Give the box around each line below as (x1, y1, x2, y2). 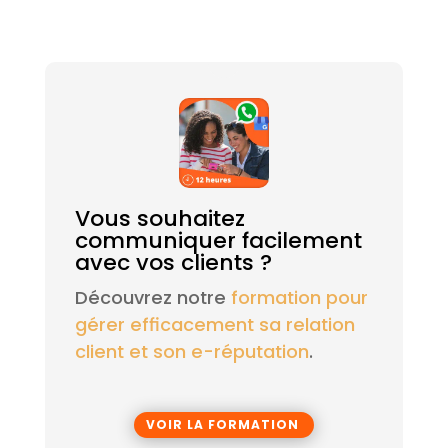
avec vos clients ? (74, 247, 272, 279)
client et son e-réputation (74, 339, 309, 365)
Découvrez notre (74, 285, 231, 311)
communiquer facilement (74, 225, 362, 257)
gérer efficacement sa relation (74, 312, 355, 338)
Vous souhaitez (74, 203, 245, 235)
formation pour (230, 285, 368, 311)
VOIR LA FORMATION (145, 416, 299, 434)
